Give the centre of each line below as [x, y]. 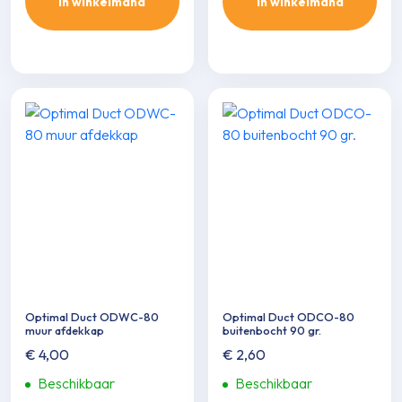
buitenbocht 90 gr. [272, 331]
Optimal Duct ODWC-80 [92, 317]
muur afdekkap [65, 331]
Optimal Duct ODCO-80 [289, 317]
